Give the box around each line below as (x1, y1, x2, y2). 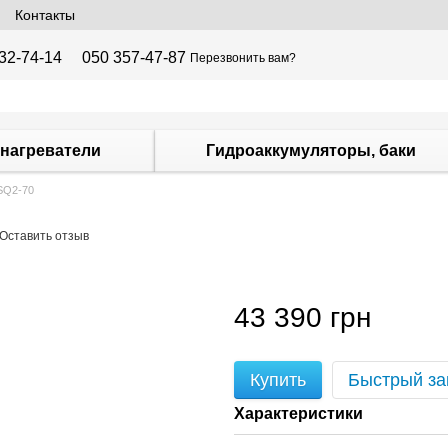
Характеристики (234, 405, 363, 422)
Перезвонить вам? (190, 51, 297, 65)
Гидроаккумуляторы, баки (206, 142, 417, 159)
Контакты (15, 6, 75, 23)
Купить (250, 370, 306, 390)
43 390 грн (234, 302, 371, 333)
